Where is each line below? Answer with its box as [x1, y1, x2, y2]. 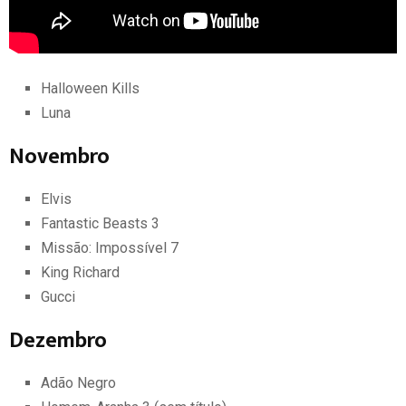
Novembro [9, 138, 110, 175]
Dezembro [9, 322, 107, 359]
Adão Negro [41, 373, 116, 391]
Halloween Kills [41, 79, 140, 97]
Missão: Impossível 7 [41, 238, 179, 256]
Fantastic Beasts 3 [41, 214, 159, 232]
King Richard [41, 263, 120, 281]
